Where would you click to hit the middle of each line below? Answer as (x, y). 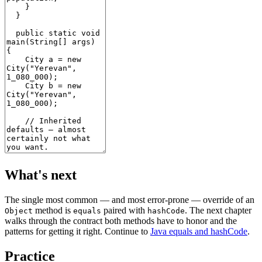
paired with (124, 210)
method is (53, 210)
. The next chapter (218, 210)
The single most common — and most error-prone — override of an (130, 199)
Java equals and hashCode (199, 231)
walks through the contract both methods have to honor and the (121, 220)
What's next (41, 175)
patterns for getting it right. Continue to (77, 231)
